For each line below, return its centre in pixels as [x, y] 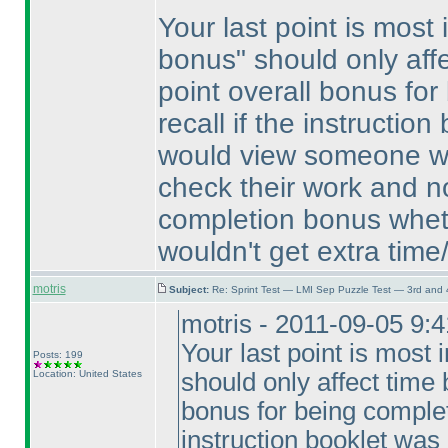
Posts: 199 [57, 354]
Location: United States [87, 373]
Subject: [190, 289]
